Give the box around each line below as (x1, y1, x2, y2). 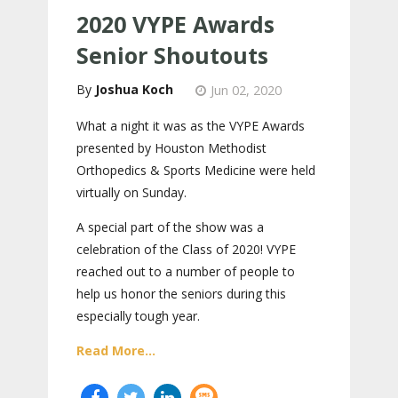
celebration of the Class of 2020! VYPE (76, 241, 296, 258)
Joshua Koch (95, 81, 173, 98)
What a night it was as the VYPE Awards (76, 117, 305, 134)
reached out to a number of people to (76, 263, 295, 280)
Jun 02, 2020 (211, 82, 282, 99)
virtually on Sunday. (76, 184, 187, 201)
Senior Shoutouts (76, 40, 268, 70)
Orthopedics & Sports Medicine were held (76, 162, 315, 179)
